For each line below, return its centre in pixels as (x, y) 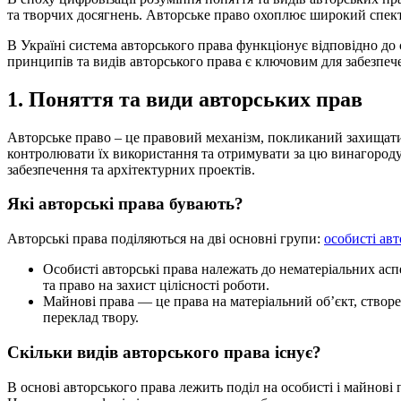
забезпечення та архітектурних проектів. (131, 169)
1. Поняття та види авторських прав (185, 99)
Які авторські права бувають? (125, 204)
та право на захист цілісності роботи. (156, 286)
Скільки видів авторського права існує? (164, 352)
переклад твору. (91, 318)
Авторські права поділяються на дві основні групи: (166, 239)
